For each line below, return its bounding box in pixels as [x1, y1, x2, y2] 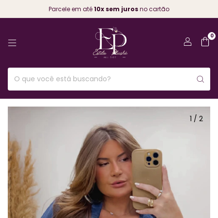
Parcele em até [49, 4, 94, 13]
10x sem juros [94, 4, 138, 13]
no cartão [138, 4, 169, 13]
